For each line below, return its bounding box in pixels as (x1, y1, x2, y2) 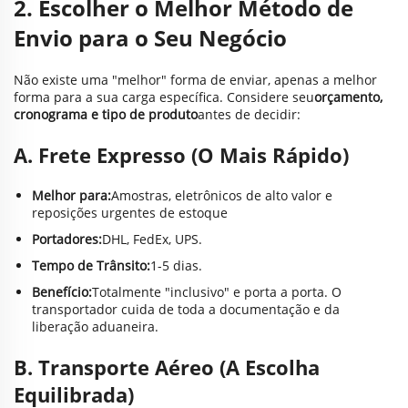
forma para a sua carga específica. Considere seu (14, 88, 314, 106)
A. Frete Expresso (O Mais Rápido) (14, 141, 349, 168)
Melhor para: (32, 187, 111, 204)
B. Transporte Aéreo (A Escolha (14, 353, 320, 381)
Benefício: (32, 283, 92, 301)
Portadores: (32, 230, 102, 248)
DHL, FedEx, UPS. (102, 230, 202, 248)
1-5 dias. (150, 257, 202, 274)
